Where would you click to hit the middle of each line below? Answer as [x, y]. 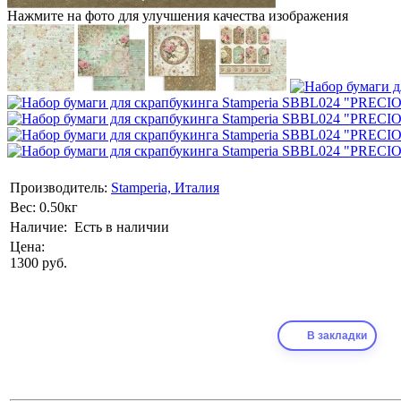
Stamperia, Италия [165, 188]
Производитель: [59, 188]
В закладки [337, 336]
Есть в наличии [122, 227]
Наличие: [38, 227]
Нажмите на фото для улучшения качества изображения [178, 16]
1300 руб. [38, 263]
